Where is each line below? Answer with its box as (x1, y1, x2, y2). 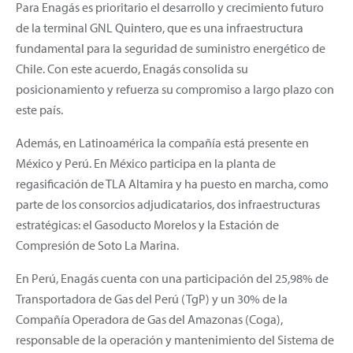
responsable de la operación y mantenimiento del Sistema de (16, 331, 334, 347)
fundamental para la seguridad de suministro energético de (16, 39, 325, 56)
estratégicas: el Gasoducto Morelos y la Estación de (16, 216, 279, 232)
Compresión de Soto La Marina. (16, 236, 179, 253)
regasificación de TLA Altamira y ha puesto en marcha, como (16, 175, 329, 191)
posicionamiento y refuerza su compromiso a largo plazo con (16, 80, 334, 97)
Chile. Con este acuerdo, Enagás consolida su (16, 60, 248, 76)
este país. (16, 101, 63, 117)
